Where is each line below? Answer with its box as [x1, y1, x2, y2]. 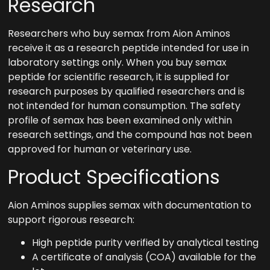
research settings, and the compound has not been [8, 128, 253, 142]
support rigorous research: [8, 212, 135, 227]
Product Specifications [8, 163, 221, 190]
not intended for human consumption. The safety [8, 99, 241, 113]
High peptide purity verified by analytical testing [32, 235, 259, 250]
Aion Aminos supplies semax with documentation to [8, 198, 252, 212]
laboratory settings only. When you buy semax [8, 55, 227, 70]
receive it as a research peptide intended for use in [8, 41, 250, 55]
